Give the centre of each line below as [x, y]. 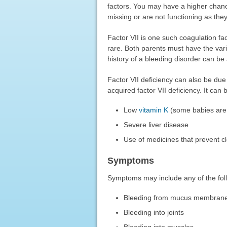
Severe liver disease [156, 124]
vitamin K [154, 110]
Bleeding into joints [154, 212]
